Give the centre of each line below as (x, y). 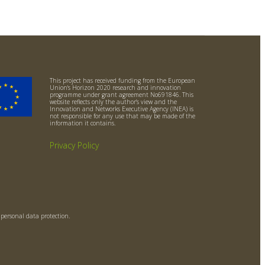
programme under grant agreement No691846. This (121, 95)
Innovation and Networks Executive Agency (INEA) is (121, 109)
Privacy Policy (74, 145)
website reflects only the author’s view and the (113, 102)
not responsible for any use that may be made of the (122, 116)
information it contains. (82, 123)
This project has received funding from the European (122, 80)
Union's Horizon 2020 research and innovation (115, 88)
